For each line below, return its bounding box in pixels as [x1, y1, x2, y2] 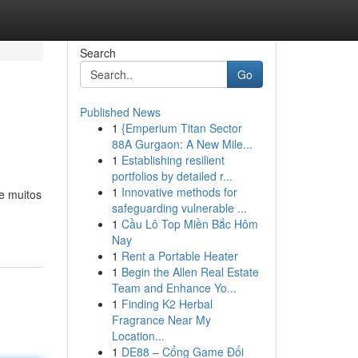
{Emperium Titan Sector [121, 120, 242, 136]
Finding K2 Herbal [121, 296, 213, 312]
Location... [111, 328, 165, 344]
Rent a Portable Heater [121, 248, 238, 264]
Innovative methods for [121, 184, 237, 200]
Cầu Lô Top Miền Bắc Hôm [121, 216, 258, 232]
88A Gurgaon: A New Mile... [111, 136, 253, 152]
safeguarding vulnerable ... [111, 200, 247, 216]
